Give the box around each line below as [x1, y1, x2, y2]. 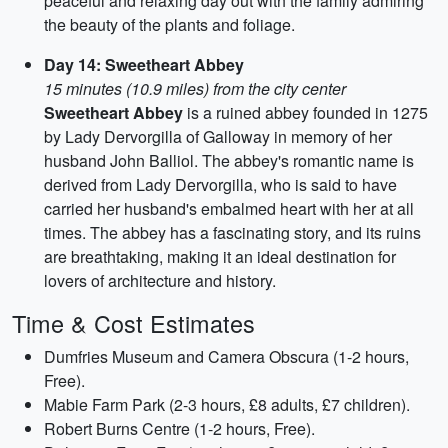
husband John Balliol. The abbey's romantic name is [44, 149, 414, 172]
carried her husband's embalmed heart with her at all [44, 197, 414, 220]
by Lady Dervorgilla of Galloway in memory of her [44, 125, 392, 148]
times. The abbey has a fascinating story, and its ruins [44, 221, 421, 244]
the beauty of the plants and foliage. [44, 13, 295, 36]
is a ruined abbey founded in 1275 [183, 101, 428, 124]
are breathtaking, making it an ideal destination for [44, 245, 396, 268]
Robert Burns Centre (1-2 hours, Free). [44, 417, 315, 440]
